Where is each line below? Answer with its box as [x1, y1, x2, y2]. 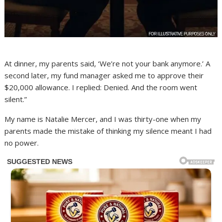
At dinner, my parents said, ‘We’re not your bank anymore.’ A [4, 58, 211, 68]
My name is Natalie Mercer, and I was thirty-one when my [4, 113, 202, 124]
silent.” [4, 94, 27, 104]
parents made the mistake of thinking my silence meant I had [4, 125, 212, 136]
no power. [4, 137, 39, 148]
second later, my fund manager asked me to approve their [4, 70, 204, 80]
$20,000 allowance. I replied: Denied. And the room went [4, 82, 198, 92]
